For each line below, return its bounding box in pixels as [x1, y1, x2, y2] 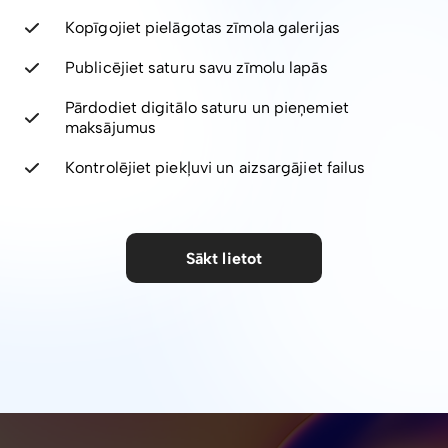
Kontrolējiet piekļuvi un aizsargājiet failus [65, 158, 366, 178]
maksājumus [65, 118, 156, 138]
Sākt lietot [185, 248, 263, 268]
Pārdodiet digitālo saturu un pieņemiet [65, 98, 349, 118]
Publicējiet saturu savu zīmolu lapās [65, 58, 328, 78]
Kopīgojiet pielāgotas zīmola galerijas [65, 18, 340, 38]
